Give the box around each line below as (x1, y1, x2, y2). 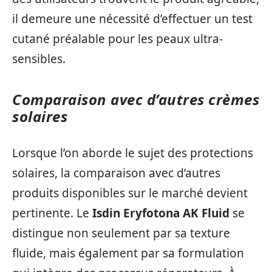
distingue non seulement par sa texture (12, 225, 230, 241)
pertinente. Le (12, 205, 92, 221)
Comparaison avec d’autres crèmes (12, 89, 259, 109)
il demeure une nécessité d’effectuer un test (12, 10, 253, 27)
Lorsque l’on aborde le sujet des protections (12, 145, 253, 161)
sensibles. (12, 50, 66, 67)
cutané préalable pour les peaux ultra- (12, 30, 223, 47)
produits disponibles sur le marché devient (12, 185, 248, 201)
